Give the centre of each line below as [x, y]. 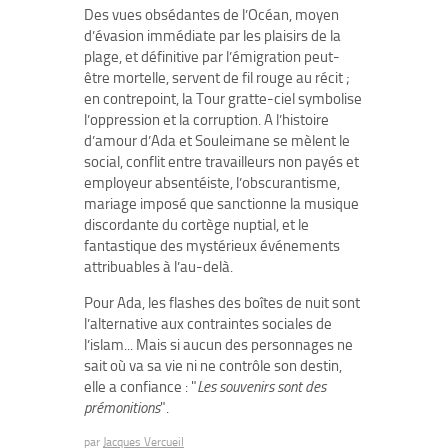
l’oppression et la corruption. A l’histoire [206, 120]
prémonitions [122, 408]
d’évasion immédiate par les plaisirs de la [212, 36]
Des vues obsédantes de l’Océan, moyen [211, 15]
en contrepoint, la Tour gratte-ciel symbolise [223, 99]
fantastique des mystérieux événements [212, 246]
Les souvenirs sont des [261, 387]
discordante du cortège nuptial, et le [196, 225]
